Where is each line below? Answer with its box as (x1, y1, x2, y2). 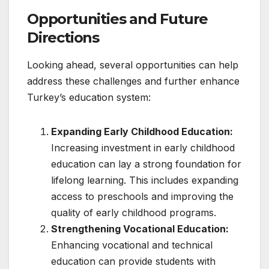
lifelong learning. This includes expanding (51, 174, 238, 187)
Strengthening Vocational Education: (51, 223, 229, 235)
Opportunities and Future (27, 10, 208, 28)
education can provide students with (51, 255, 216, 268)
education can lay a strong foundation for (51, 158, 241, 171)
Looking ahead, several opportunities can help (27, 59, 238, 71)
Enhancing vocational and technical (51, 239, 213, 252)
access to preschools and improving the (51, 190, 234, 203)
